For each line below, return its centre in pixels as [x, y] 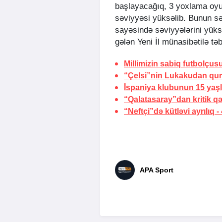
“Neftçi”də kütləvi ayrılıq [170, 111]
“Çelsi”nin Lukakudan [166, 76]
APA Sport [157, 170]
